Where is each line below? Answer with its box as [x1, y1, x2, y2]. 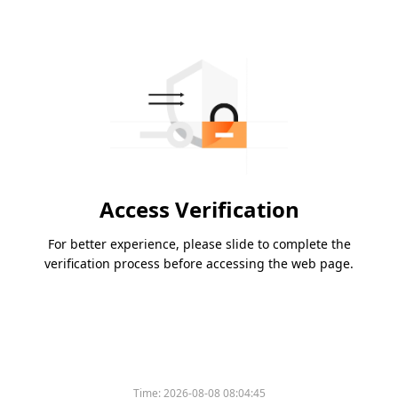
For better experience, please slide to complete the [47, 235, 351, 253]
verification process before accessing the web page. [44, 255, 354, 273]
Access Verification [99, 195, 299, 225]
